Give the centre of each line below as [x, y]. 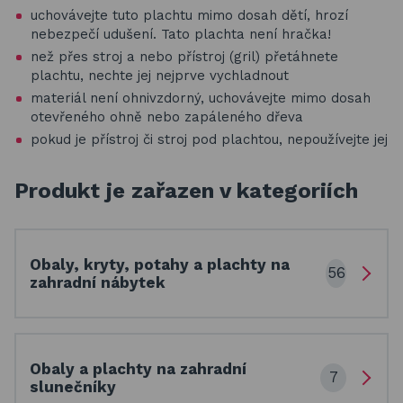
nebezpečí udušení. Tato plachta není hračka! [181, 34]
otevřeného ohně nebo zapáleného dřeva [167, 116]
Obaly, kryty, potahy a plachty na [160, 264]
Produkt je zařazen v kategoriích [186, 190]
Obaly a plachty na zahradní [138, 368]
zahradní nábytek [98, 282]
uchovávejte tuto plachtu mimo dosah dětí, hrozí [189, 15]
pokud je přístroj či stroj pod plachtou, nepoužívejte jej [209, 139]
